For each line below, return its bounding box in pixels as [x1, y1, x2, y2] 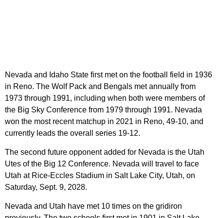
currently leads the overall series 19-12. [5, 129, 140, 138]
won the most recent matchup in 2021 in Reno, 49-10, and [5, 117, 203, 126]
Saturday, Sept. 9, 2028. [5, 183, 87, 192]
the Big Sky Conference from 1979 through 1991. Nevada [5, 106, 202, 114]
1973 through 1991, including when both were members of [5, 94, 205, 103]
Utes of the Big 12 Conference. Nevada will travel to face [5, 160, 199, 168]
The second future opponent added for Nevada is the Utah [5, 148, 204, 157]
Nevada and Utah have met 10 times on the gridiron [5, 202, 182, 211]
